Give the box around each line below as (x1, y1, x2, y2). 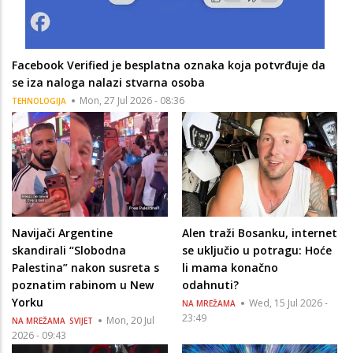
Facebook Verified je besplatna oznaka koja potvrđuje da (12, 58, 325, 73)
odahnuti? (181, 277, 239, 292)
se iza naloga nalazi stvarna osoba (12, 75, 205, 91)
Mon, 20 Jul (106, 313, 154, 327)
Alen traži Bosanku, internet (181, 225, 337, 240)
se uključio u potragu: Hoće (181, 242, 332, 258)
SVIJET (69, 314, 93, 326)
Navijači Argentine (12, 225, 113, 240)
